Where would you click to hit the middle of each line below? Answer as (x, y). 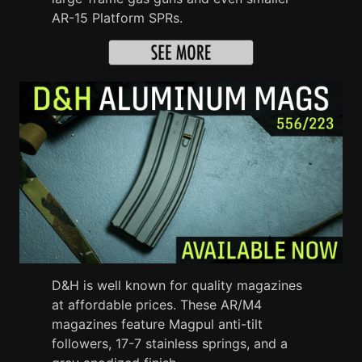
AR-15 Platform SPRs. (117, 17)
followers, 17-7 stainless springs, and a (170, 343)
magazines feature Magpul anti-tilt (157, 324)
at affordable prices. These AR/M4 (157, 304)
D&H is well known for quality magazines (177, 285)
